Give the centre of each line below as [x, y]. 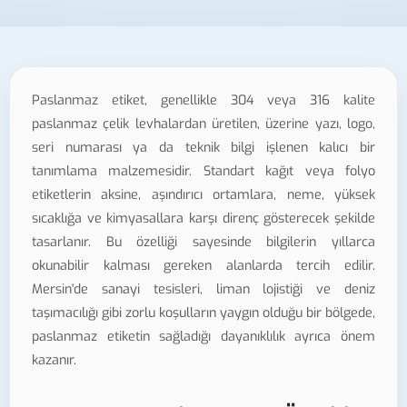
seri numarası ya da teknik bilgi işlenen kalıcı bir [203, 148]
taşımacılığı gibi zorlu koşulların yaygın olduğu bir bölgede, [203, 313]
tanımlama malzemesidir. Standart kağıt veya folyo [203, 171]
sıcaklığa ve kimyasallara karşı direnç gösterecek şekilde [203, 218]
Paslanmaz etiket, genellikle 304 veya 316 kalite [203, 100]
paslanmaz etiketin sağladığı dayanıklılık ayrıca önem [203, 337]
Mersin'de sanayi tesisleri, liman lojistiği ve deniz [203, 289]
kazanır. [54, 360]
